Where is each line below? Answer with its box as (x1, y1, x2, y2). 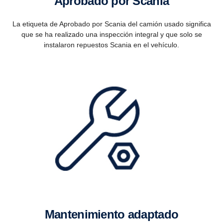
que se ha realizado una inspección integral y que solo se (21, 30, 202, 38)
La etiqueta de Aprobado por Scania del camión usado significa (12, 19, 211, 28)
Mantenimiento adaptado (54, 207, 179, 221)
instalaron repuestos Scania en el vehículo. (44, 40, 179, 49)
